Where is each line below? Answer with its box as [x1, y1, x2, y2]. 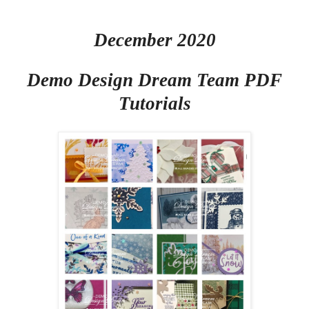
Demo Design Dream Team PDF [27, 70, 282, 91]
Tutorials [118, 93, 191, 114]
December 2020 [93, 30, 216, 51]
